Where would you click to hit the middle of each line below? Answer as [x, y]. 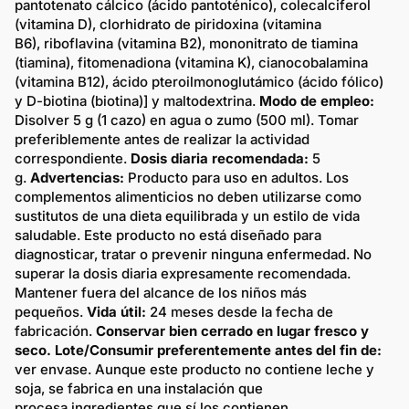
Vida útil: [118, 311]
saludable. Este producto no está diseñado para [168, 235]
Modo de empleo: [317, 100]
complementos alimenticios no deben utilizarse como [188, 196]
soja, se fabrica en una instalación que [139, 388]
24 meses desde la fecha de [241, 311]
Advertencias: [79, 177]
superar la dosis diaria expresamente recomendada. [183, 273]
